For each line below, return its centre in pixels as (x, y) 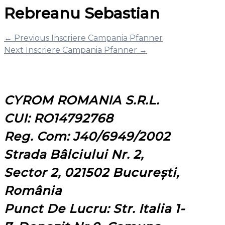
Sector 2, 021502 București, (92, 172)
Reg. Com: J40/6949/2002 (87, 136)
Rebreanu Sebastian (82, 13)
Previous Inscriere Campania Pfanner (87, 38)
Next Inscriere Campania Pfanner (72, 50)
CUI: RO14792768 (59, 118)
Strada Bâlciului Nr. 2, (74, 154)
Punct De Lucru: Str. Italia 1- (94, 208)
